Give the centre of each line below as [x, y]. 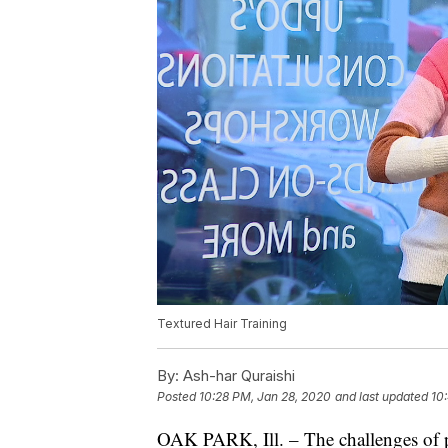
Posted [178, 397]
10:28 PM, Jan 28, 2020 [265, 397]
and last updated [381, 397]
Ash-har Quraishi [237, 376]
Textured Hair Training [222, 324]
